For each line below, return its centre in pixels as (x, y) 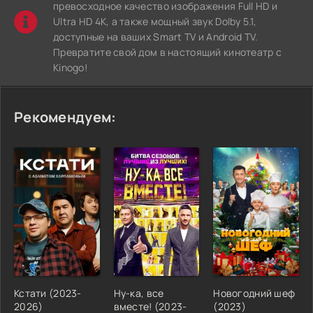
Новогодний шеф (254, 293)
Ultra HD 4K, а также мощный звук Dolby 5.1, (155, 21)
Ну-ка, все (139, 293)
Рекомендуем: (65, 117)
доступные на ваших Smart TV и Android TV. (156, 36)
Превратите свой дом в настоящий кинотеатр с (168, 52)
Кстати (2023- (48, 293)
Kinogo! (70, 67)
